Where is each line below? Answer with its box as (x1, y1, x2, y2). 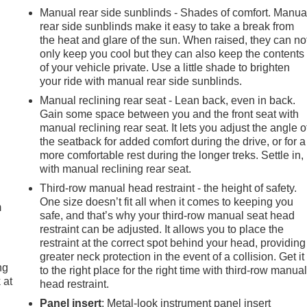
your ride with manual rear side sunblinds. (40, 75, 243, 87)
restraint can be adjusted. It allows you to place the (40, 223, 284, 235)
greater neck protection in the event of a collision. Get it (40, 250, 305, 262)
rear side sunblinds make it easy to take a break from (40, 20, 295, 32)
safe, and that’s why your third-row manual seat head (40, 209, 295, 221)
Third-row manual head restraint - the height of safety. (40, 182, 297, 194)
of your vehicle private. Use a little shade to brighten (40, 61, 291, 73)
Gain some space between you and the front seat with (40, 108, 299, 120)
